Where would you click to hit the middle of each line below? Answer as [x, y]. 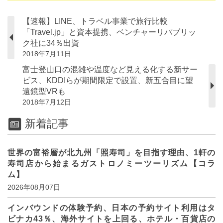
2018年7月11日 [47, 54]
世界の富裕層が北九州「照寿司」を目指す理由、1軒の [111, 152]
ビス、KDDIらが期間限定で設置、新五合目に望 [108, 80]
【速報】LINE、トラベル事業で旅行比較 [95, 21]
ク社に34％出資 [51, 43]
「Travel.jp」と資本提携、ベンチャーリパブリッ [109, 32]
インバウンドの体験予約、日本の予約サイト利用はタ [111, 208]
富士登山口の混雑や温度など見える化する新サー [110, 69]
